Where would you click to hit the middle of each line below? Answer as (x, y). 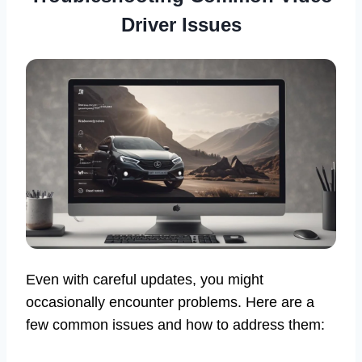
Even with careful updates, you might (145, 280)
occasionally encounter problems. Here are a (170, 303)
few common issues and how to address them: (175, 325)
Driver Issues (181, 25)
